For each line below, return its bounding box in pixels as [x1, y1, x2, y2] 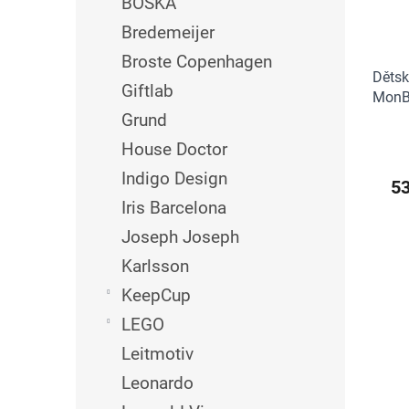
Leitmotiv [121, 343, 194, 364]
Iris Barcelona [121, 197, 226, 218]
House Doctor [121, 139, 227, 160]
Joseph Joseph [121, 226, 239, 247]
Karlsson [121, 256, 189, 277]
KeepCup [121, 285, 191, 306]
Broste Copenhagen [121, 51, 272, 72]
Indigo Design [121, 168, 227, 189]
